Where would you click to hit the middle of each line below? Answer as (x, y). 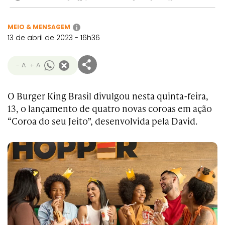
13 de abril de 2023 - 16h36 (54, 38)
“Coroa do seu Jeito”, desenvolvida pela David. (102, 121)
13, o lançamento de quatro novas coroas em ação (110, 108)
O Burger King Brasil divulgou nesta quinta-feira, (108, 96)
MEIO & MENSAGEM (39, 27)
